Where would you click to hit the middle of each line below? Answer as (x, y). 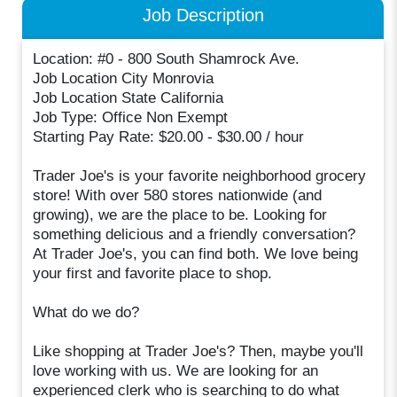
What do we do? (86, 313)
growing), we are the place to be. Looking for (180, 215)
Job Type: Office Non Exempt (131, 118)
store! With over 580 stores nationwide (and (178, 196)
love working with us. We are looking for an (176, 371)
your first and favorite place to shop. (153, 274)
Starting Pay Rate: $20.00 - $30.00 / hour (169, 137)
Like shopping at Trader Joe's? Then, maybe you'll (198, 352)
